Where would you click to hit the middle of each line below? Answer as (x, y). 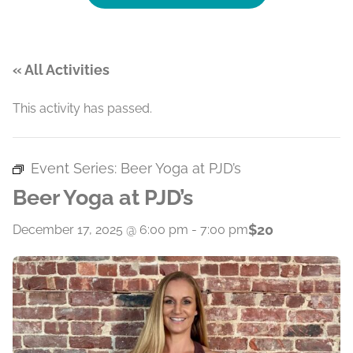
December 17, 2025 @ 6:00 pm (100, 229)
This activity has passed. (82, 108)
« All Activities (61, 70)
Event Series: (76, 168)
